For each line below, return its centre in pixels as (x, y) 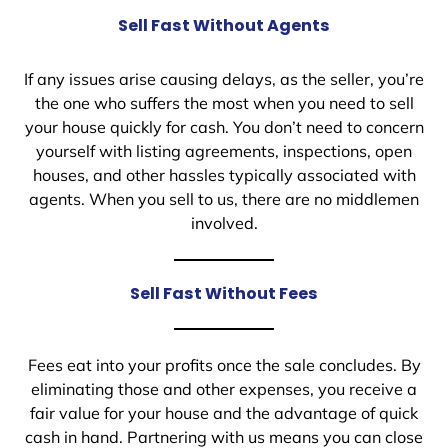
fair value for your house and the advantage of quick (224, 413)
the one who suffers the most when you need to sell (224, 103)
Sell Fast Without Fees (224, 294)
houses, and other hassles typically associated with (224, 175)
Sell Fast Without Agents (224, 26)
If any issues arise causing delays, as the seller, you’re (224, 79)
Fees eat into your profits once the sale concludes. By (224, 365)
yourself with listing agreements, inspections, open (224, 151)
